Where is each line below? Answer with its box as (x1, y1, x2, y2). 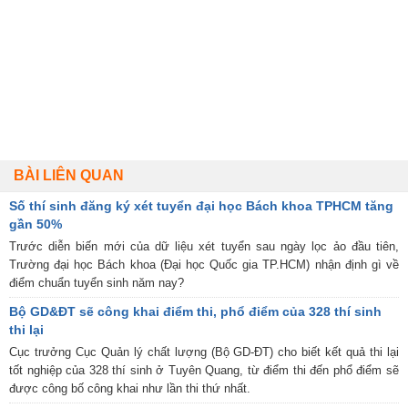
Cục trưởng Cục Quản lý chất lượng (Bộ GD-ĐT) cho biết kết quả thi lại (9, 344, 399, 359)
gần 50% (9, 216, 62, 231)
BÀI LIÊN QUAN (14, 167, 124, 183)
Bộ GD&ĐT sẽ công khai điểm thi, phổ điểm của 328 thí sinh (9, 303, 382, 319)
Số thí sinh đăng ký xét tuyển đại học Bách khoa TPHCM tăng (9, 198, 393, 213)
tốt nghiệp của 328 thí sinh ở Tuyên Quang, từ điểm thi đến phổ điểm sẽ (9, 362, 399, 377)
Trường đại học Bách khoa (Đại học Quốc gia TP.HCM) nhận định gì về (9, 257, 399, 271)
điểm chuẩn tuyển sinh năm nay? (9, 275, 184, 290)
